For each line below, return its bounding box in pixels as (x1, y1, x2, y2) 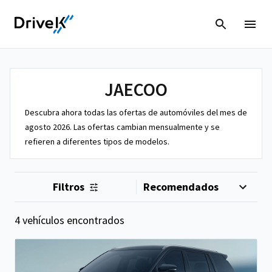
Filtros (52, 180, 84, 194)
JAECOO (104, 78, 168, 101)
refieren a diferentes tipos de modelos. (25, 136, 169, 147)
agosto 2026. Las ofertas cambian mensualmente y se (25, 121, 220, 132)
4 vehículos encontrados (15, 213, 124, 227)
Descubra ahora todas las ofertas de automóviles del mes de (25, 107, 247, 118)
